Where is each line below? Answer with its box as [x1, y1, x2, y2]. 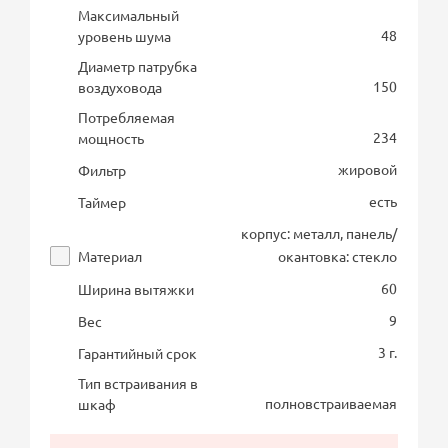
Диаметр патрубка [78, 56, 198, 75]
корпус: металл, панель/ [241, 223, 398, 242]
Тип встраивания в [78, 373, 199, 392]
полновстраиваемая [265, 393, 398, 412]
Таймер [78, 192, 127, 211]
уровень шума [78, 26, 172, 45]
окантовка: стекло [278, 246, 398, 265]
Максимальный [78, 5, 180, 24]
